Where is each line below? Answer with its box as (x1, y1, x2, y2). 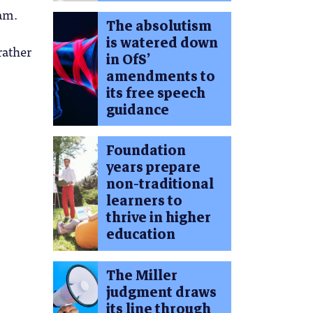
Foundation (105, 139, 186, 163)
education (105, 223, 175, 247)
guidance (105, 98, 169, 122)
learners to (105, 189, 182, 213)
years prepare (105, 156, 201, 180)
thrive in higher (105, 206, 211, 230)
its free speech (105, 81, 205, 105)
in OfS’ (105, 48, 150, 71)
